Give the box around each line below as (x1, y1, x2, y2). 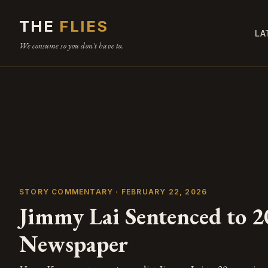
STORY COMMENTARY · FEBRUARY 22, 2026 (19, 187, 208, 196)
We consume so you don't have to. (19, 40, 124, 51)
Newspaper (19, 228, 128, 258)
